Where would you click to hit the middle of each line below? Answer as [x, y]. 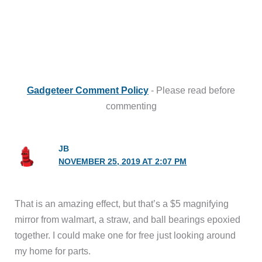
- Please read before [192, 90]
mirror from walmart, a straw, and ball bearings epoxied [128, 219]
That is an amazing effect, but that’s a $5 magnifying [122, 203]
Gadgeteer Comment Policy [88, 90]
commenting [131, 106]
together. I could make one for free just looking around [125, 235]
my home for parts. [53, 251]
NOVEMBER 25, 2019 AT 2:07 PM [123, 161]
